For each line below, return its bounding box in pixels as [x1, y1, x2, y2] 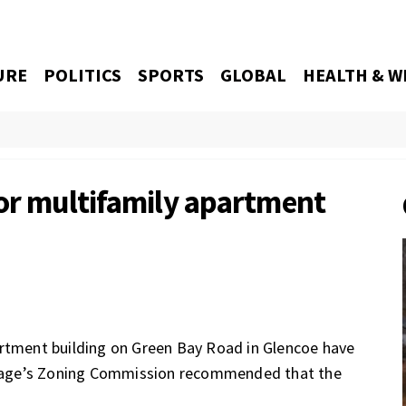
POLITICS [43, 63, 122, 87]
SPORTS [138, 63, 205, 87]
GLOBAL [220, 63, 287, 87]
